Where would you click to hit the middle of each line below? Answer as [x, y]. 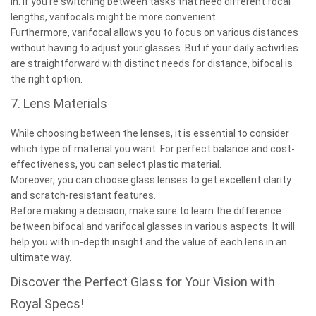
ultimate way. [42, 257]
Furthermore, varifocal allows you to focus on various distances [154, 32]
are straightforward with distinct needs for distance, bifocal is [152, 63]
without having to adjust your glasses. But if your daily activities [154, 48]
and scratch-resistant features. [84, 195]
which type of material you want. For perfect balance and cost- [153, 148]
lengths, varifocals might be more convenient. [115, 17]
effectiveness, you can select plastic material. [117, 164]
